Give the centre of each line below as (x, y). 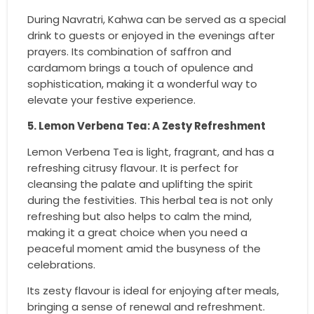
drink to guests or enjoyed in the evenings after (151, 35)
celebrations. (61, 264)
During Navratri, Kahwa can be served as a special (156, 19)
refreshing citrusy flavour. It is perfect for (132, 168)
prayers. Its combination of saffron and (129, 51)
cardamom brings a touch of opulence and (140, 67)
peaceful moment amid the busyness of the (144, 248)
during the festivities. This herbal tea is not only (150, 200)
